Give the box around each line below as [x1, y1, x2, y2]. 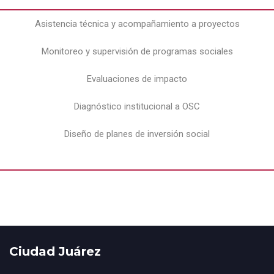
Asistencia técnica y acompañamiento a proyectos [34, 18, 240, 30]
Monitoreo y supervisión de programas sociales [41, 46, 233, 57]
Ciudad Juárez [9, 244, 101, 259]
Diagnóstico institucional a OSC [74, 101, 200, 113]
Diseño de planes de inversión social [64, 128, 210, 140]
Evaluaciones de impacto [87, 73, 187, 85]
